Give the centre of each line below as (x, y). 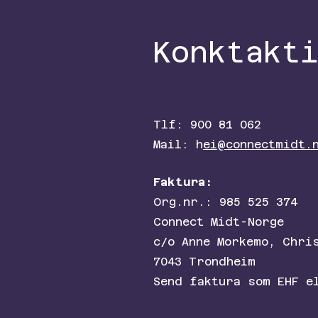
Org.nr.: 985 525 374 (225, 202)
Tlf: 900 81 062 (207, 125)
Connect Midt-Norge (219, 222)
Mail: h (178, 144)
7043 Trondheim (204, 262)
